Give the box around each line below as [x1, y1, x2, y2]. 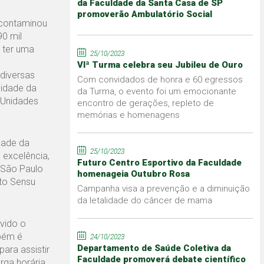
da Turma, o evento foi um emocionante [77, 85, 236, 97]
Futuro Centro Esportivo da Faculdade [77, 157, 242, 168]
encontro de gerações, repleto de [77, 97, 214, 108]
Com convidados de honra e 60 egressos [77, 74, 243, 85]
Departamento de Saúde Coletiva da [77, 242, 231, 253]
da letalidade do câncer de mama [77, 194, 212, 206]
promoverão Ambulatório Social [77, 8, 212, 19]
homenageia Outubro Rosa [77, 168, 190, 179]
